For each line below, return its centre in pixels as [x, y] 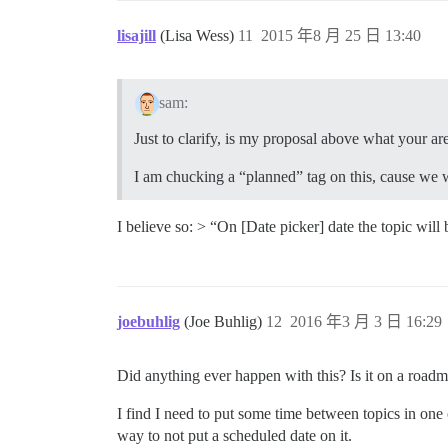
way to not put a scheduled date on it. [234, 435]
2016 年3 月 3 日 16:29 [366, 321]
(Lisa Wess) [199, 35]
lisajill [136, 35]
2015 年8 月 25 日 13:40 [341, 35]
